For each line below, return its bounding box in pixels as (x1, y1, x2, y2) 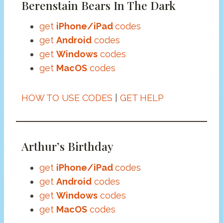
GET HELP (119, 93, 164, 104)
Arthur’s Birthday (21, 138, 113, 154)
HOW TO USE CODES (21, 93, 112, 104)
